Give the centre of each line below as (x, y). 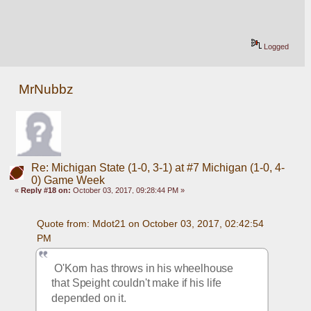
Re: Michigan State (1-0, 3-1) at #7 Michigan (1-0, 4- (158, 168)
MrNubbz (47, 90)
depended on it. (91, 297)
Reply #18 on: (46, 191)
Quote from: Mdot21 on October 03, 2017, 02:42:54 (150, 224)
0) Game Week (68, 180)
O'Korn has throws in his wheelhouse (143, 267)
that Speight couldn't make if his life (136, 283)
